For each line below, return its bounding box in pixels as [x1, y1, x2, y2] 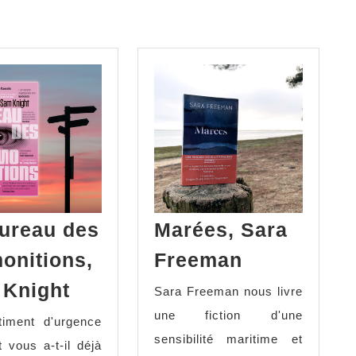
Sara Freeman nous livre [153, 284, 303, 299]
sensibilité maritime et [153, 332, 303, 346]
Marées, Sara [153, 219, 288, 242]
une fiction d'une [153, 308, 303, 323]
